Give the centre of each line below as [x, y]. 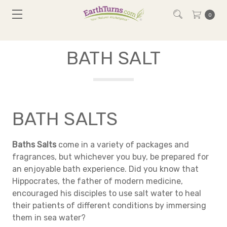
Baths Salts [34, 145]
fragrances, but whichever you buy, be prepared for [110, 157]
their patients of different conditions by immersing [109, 205]
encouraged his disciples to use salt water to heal [107, 193]
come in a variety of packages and [123, 145]
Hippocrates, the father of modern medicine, [98, 181]
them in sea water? [49, 218]
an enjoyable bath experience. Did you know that [105, 169]
